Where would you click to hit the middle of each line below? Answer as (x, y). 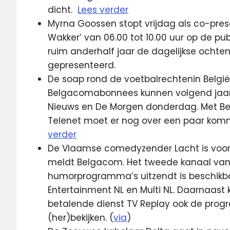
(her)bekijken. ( (81, 217)
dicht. (62, 9)
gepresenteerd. (82, 65)
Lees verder (103, 9)
